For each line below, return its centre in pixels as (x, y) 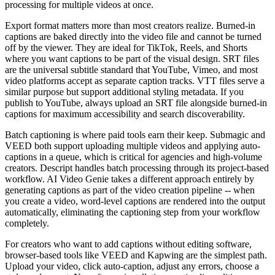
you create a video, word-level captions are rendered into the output (135, 201)
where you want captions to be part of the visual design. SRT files (132, 58)
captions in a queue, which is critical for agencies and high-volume (134, 157)
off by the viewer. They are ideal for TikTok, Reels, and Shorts (126, 47)
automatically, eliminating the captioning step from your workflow (133, 212)
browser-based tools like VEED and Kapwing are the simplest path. (136, 255)
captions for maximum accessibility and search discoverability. (125, 114)
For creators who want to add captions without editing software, (128, 244)
